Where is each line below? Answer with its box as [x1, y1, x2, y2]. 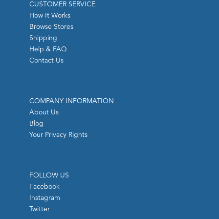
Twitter [29, 204, 50, 214]
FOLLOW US [29, 171, 69, 180]
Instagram [29, 193, 60, 202]
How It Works [29, 11, 70, 20]
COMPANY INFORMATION [29, 96, 114, 106]
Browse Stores [29, 22, 73, 31]
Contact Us [29, 56, 64, 65]
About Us [29, 108, 59, 117]
